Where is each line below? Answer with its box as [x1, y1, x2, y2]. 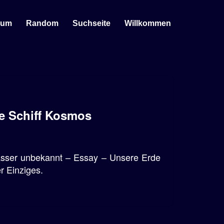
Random [26, 18, 58, 27]
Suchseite [72, 18, 110, 27]
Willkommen [124, 18, 171, 27]
